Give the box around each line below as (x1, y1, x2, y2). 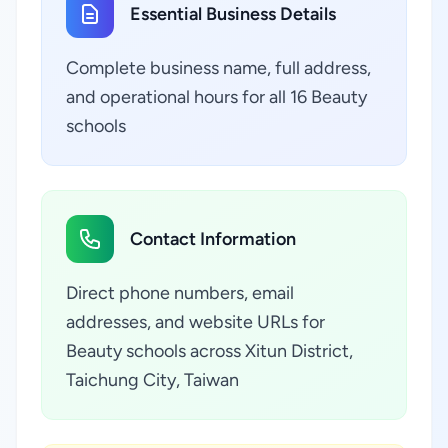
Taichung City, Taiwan (66, 369, 239, 391)
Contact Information (130, 228, 296, 250)
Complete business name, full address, (66, 57, 371, 79)
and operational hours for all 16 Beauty (66, 86, 367, 108)
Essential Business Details (130, 3, 336, 25)
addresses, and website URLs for (66, 311, 325, 333)
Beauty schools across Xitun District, (66, 340, 353, 362)
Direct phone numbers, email (66, 282, 294, 304)
